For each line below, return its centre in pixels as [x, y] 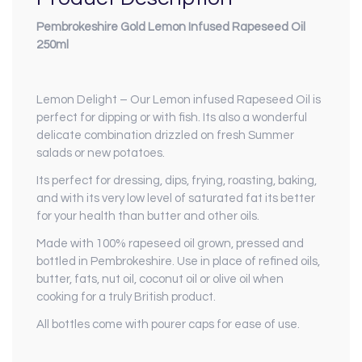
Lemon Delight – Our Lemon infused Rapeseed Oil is [179, 99]
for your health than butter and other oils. [148, 216]
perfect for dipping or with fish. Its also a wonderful [172, 117]
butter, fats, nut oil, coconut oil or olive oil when [160, 279]
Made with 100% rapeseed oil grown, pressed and [170, 243]
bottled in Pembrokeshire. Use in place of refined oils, [178, 261]
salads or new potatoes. [101, 153]
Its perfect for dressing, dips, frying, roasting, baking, [177, 180]
